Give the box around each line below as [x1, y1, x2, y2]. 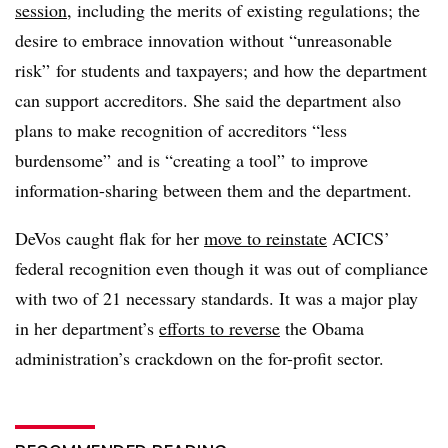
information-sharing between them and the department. [15, 178, 412, 202]
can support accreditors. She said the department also [15, 88, 401, 112]
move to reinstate [204, 226, 327, 250]
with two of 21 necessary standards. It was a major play [15, 286, 418, 310]
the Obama [280, 316, 364, 340]
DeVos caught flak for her [15, 226, 204, 250]
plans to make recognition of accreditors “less [15, 118, 347, 142]
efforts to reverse [159, 316, 280, 340]
